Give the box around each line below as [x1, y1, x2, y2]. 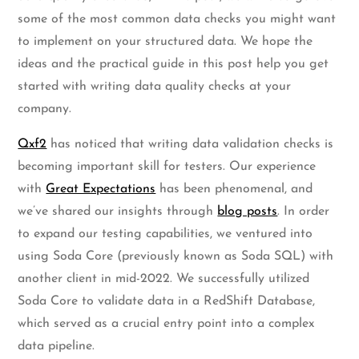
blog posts [217, 205, 278, 219]
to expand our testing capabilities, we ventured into [18, 228, 313, 241]
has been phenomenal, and [155, 183, 313, 196]
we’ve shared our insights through [18, 205, 218, 219]
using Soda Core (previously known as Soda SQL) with [18, 250, 334, 264]
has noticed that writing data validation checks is [46, 138, 334, 151]
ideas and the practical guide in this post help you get [18, 58, 329, 71]
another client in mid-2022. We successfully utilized [18, 272, 310, 286]
